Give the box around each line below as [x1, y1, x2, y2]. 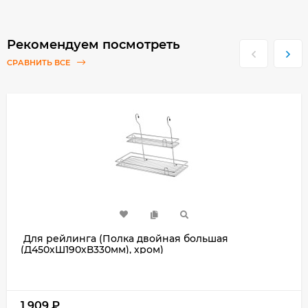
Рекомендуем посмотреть [7, 37, 180, 52]
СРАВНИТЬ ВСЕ [7, 58, 72, 68]
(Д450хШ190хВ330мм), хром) [21, 243, 164, 256]
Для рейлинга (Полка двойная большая [21, 232, 228, 245]
